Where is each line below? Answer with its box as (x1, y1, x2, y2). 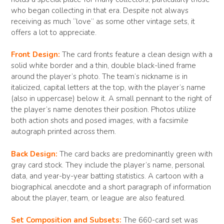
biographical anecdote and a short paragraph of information (11, 181, 211, 192)
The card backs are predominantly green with (59, 148, 212, 159)
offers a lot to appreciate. (11, 27, 96, 37)
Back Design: (11, 148, 57, 159)
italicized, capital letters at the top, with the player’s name (11, 82, 205, 93)
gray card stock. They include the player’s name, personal (11, 159, 204, 170)
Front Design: (11, 49, 60, 60)
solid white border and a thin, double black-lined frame (11, 60, 196, 71)
